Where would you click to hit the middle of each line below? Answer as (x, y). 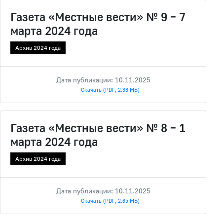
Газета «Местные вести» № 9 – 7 (98, 17)
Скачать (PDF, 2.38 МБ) (110, 90)
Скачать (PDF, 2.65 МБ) (110, 201)
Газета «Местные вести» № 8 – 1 (98, 128)
